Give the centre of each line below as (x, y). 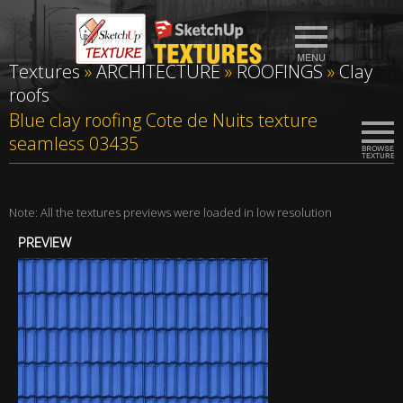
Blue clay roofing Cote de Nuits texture (163, 120)
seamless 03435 (74, 143)
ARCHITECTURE (158, 72)
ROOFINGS (280, 72)
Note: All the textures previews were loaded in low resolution (170, 212)
